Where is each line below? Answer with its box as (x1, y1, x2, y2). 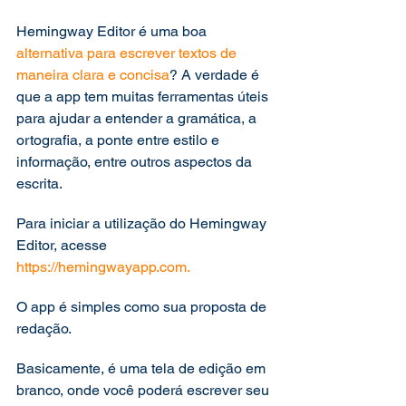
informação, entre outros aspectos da (16, 153, 256, 170)
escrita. (16, 175, 65, 192)
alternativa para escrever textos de (16, 44, 240, 62)
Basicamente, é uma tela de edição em (16, 360, 269, 377)
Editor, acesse (16, 237, 111, 254)
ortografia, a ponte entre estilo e (16, 131, 223, 149)
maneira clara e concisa (16, 66, 169, 83)
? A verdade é (169, 66, 263, 83)
